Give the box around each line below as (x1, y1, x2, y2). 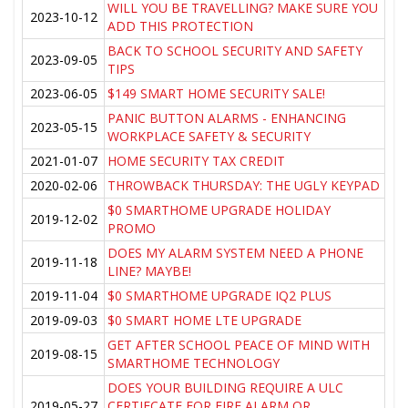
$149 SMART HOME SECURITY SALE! (107, 85, 326, 103)
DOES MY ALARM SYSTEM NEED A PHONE (107, 244, 364, 262)
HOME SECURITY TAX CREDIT (107, 152, 286, 170)
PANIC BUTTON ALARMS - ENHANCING (107, 109, 347, 127)
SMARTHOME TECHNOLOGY (107, 354, 280, 372)
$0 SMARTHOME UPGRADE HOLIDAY (107, 201, 331, 219)
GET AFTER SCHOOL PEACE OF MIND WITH (107, 336, 371, 354)
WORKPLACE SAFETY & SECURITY (107, 127, 311, 146)
